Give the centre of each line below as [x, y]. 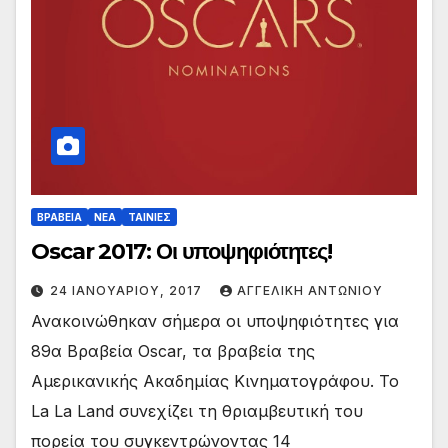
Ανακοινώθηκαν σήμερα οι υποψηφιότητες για [215, 320]
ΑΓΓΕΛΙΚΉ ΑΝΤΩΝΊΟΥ [310, 290]
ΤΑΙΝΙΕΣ [149, 216]
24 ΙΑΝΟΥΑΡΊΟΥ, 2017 [128, 290]
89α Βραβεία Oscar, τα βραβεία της [173, 350]
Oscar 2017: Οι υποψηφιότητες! [182, 251]
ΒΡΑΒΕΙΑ [59, 216]
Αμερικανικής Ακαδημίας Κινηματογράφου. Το [215, 380]
